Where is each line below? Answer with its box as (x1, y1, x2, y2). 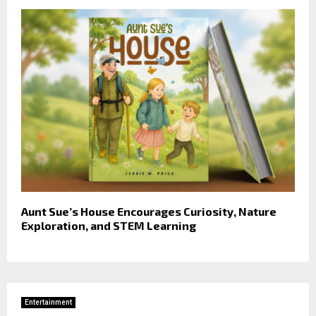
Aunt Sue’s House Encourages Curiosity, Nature (21, 204, 276, 218)
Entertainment (25, 298, 72, 306)
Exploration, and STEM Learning (21, 218, 196, 232)
